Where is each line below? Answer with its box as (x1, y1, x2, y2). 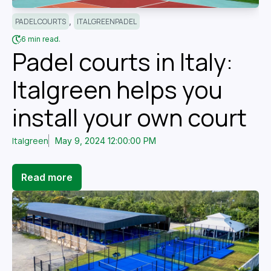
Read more (21, 171, 73, 183)
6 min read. (21, 34, 60, 44)
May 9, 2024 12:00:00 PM (55, 135, 156, 146)
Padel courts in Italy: (12, 45, 233, 78)
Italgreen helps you (12, 73, 223, 106)
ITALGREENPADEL (77, 16, 137, 27)
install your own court (12, 100, 247, 134)
